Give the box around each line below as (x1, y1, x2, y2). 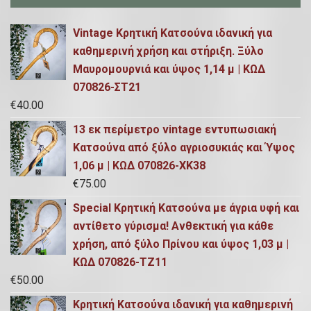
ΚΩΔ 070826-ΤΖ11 (73, 255, 167, 269)
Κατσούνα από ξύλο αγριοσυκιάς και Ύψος (73, 141, 295, 155)
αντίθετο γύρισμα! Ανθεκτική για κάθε (73, 219, 274, 233)
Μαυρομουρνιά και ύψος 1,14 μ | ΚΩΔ (73, 62, 265, 76)
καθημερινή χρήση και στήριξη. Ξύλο (73, 44, 264, 58)
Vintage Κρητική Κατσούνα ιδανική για (73, 26, 272, 40)
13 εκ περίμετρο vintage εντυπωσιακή (73, 123, 276, 137)
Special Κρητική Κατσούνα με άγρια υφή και (73, 201, 299, 215)
